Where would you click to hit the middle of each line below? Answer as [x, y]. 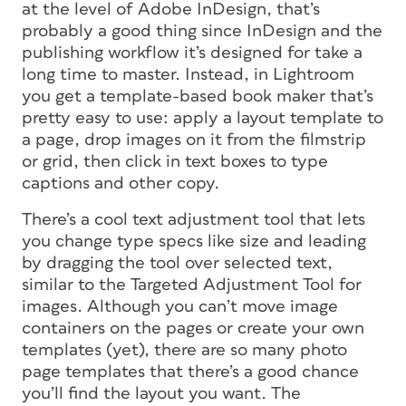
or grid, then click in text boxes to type [175, 161]
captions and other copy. [121, 183]
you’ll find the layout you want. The [161, 393]
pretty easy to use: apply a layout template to [203, 118]
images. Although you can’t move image [180, 306]
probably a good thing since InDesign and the [202, 31]
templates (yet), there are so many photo [184, 350]
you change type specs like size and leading [194, 241]
